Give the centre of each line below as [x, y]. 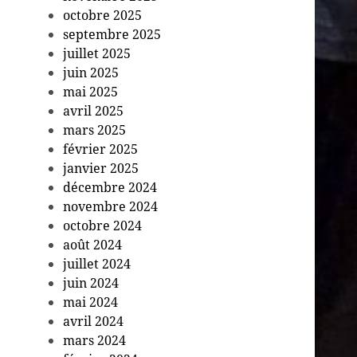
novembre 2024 [111, 207]
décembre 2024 [110, 188]
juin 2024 [91, 283]
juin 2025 [91, 73]
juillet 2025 [97, 54]
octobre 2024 [103, 226]
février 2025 [101, 149]
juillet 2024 [97, 264]
